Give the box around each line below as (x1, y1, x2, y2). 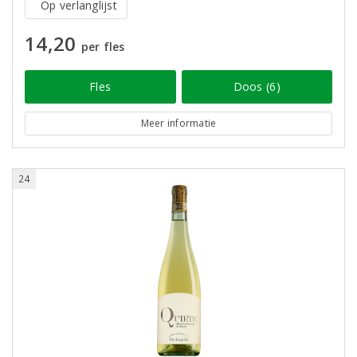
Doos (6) (233, 79, 280, 94)
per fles (80, 39, 125, 54)
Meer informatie (140, 116, 217, 130)
